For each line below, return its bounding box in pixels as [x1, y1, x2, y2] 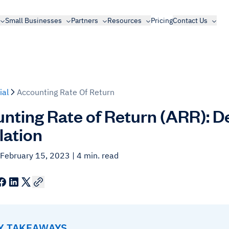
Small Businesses [5, 16, 62, 25]
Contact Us [172, 16, 208, 25]
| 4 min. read [72, 150, 119, 161]
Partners [71, 16, 98, 25]
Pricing [150, 16, 173, 25]
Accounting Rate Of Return [17, 87, 114, 97]
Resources [107, 16, 142, 25]
